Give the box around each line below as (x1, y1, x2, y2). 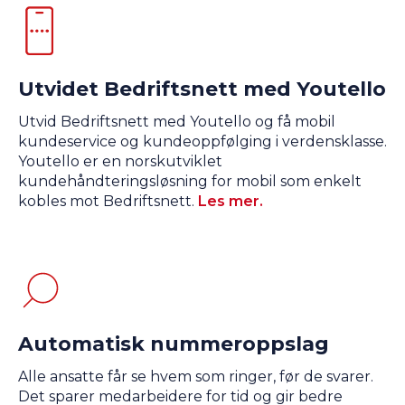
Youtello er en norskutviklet (18, 153, 222, 171)
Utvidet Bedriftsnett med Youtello (18, 77, 386, 102)
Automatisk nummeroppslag (18, 332, 329, 357)
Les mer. (198, 193, 263, 211)
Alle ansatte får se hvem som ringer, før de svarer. (18, 368, 373, 386)
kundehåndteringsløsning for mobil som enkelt (18, 173, 362, 191)
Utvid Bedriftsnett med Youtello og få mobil (18, 113, 335, 131)
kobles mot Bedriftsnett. (18, 193, 194, 211)
